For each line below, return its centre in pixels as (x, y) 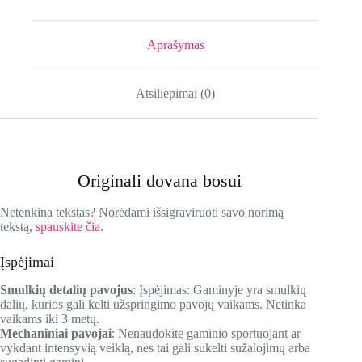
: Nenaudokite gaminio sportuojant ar (206, 333)
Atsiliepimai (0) (176, 94)
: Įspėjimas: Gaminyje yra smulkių (219, 289)
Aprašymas (175, 44)
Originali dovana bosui (159, 181)
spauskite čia (68, 226)
